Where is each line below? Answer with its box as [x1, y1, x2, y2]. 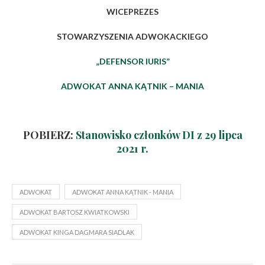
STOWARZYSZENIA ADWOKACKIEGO [57, 31, 208, 41]
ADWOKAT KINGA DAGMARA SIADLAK [20, 228, 134, 236]
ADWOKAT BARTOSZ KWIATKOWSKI [20, 208, 130, 216]
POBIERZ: [22, 128, 76, 142]
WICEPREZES [106, 7, 159, 17]
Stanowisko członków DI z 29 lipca [75, 128, 243, 142]
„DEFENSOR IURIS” [95, 56, 170, 66]
